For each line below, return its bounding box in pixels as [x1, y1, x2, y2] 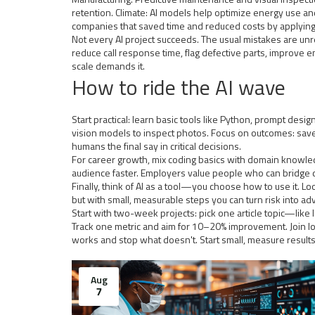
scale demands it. [72, 58, 145, 73]
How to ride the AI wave [72, 71, 285, 103]
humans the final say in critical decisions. [72, 139, 241, 153]
